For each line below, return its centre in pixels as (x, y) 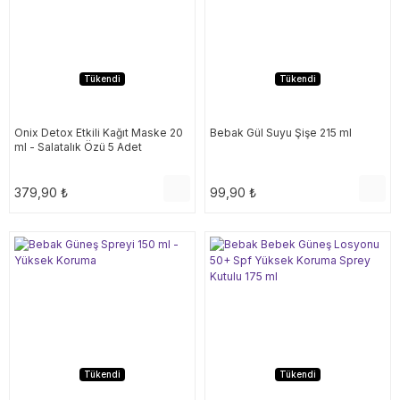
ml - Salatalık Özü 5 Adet (78, 147)
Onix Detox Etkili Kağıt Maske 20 (99, 133)
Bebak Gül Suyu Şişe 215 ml (281, 133)
